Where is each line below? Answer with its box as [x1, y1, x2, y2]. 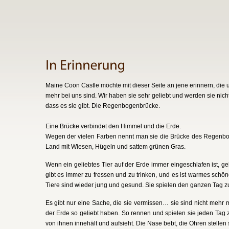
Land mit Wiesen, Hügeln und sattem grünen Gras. [45, 143, 186, 150]
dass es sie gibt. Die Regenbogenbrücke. [45, 102, 160, 109]
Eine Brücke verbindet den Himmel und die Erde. [45, 123, 181, 130]
